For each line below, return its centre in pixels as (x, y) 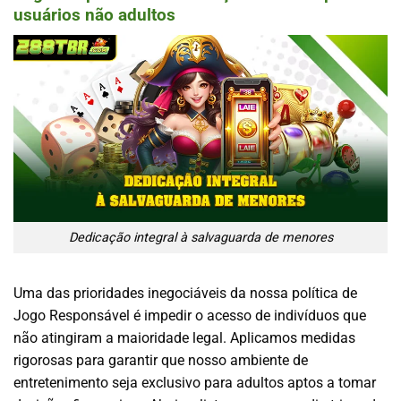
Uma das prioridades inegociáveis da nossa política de (185, 293)
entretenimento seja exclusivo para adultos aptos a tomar (195, 382)
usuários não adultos (94, 15)
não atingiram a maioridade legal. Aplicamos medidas (184, 337)
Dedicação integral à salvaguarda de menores (200, 237)
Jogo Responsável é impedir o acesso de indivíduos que (190, 315)
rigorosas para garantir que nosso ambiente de (161, 360)
